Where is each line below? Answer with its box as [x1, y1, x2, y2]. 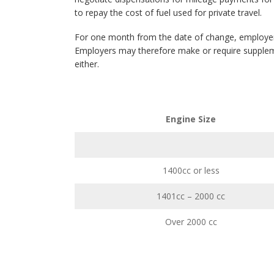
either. [75, 58, 99, 70]
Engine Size [166, 113, 216, 125]
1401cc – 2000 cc [157, 190, 225, 202]
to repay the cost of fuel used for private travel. [75, 7, 262, 18]
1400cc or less [162, 165, 220, 176]
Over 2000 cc [165, 216, 217, 228]
